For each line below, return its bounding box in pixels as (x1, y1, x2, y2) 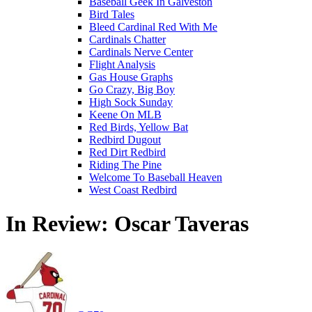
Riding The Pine (89, 159, 162, 171)
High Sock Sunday (89, 96, 173, 108)
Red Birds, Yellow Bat (89, 121, 188, 133)
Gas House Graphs (89, 71, 173, 83)
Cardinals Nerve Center (89, 46, 193, 58)
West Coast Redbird (89, 184, 177, 196)
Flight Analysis (89, 58, 155, 70)
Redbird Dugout (89, 134, 161, 146)
